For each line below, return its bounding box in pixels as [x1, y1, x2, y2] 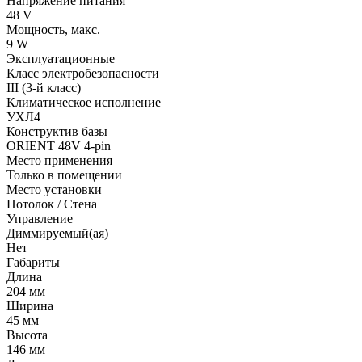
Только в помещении [6, 167, 122, 182]
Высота [6, 327, 48, 342]
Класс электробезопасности [6, 65, 159, 80]
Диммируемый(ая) [6, 225, 108, 240]
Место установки [6, 182, 102, 196]
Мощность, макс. [6, 22, 100, 36]
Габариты [6, 255, 60, 269]
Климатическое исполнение [6, 95, 161, 109]
